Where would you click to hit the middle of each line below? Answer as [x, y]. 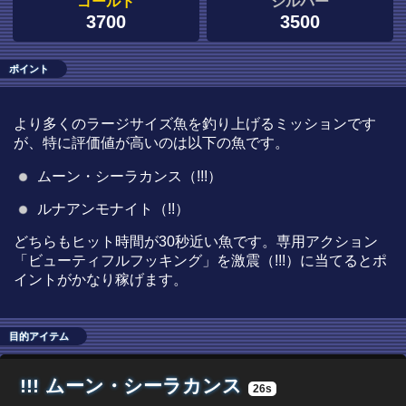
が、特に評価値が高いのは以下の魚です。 [151, 143]
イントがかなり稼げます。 [101, 280]
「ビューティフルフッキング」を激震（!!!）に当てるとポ [200, 261]
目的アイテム [39, 337]
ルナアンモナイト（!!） [113, 209]
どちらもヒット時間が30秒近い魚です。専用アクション [196, 242]
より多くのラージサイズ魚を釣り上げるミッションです [195, 124]
